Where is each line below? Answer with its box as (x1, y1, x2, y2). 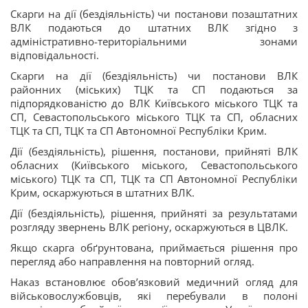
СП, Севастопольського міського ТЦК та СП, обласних (10, 110, 298, 124)
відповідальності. (10, 48, 99, 62)
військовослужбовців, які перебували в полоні (10, 289, 298, 302)
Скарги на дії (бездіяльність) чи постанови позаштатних (10, 7, 298, 21)
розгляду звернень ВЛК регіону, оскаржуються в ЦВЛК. (10, 220, 288, 234)
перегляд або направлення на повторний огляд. (10, 254, 254, 268)
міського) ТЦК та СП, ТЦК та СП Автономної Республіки (10, 172, 298, 186)
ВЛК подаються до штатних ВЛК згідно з (10, 21, 298, 34)
